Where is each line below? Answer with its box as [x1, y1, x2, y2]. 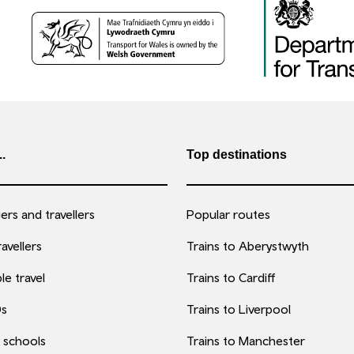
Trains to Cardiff [186, 270, 276, 284]
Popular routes [186, 207, 270, 221]
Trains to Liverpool [186, 302, 291, 316]
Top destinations [186, 148, 287, 161]
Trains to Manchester [186, 333, 305, 348]
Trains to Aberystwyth [186, 239, 309, 253]
